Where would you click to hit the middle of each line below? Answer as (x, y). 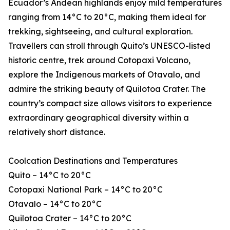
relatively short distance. (57, 132)
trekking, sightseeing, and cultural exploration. (100, 32)
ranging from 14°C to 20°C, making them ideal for (107, 17)
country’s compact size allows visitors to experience (110, 103)
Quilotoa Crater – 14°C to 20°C (70, 218)
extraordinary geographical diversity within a (99, 118)
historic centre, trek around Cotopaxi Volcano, (99, 60)
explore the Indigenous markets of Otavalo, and (104, 75)
